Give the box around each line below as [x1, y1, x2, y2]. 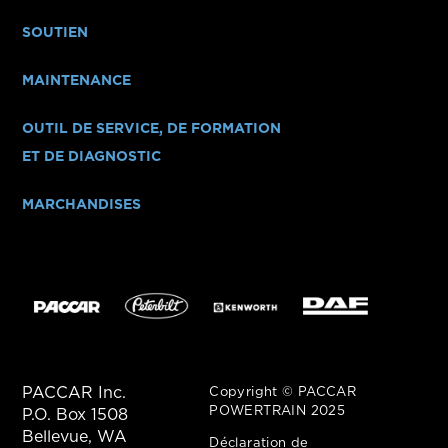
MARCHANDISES [22, 195, 142, 212]
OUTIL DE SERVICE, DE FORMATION [22, 119, 282, 136]
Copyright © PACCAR [209, 384, 357, 400]
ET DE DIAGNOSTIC [22, 147, 162, 164]
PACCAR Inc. [22, 383, 127, 403]
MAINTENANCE [22, 71, 132, 88]
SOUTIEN [22, 23, 89, 40]
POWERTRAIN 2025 [209, 403, 346, 419]
